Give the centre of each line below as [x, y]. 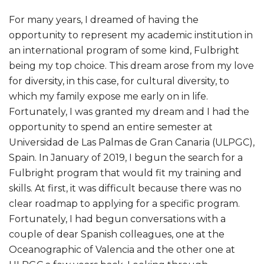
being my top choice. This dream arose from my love [131, 65]
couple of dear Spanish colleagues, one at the [117, 234]
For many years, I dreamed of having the [104, 19]
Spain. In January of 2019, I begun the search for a [126, 157]
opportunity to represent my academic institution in [131, 35]
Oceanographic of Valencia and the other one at [122, 249]
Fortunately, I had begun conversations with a [117, 219]
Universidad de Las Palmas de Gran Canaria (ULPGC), [132, 142]
